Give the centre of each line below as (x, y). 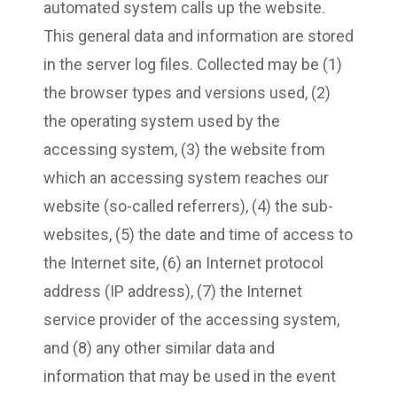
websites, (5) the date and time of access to (198, 234)
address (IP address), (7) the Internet (173, 291)
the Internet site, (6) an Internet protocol (183, 262)
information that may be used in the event (190, 376)
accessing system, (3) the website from (184, 149)
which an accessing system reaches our (186, 177)
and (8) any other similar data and (159, 347)
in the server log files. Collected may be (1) (193, 64)
